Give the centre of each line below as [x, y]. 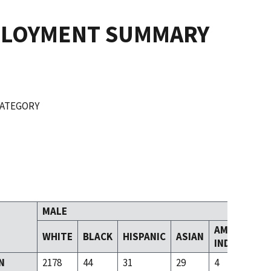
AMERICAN [238, 230]
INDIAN [230, 243]
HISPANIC [144, 237]
